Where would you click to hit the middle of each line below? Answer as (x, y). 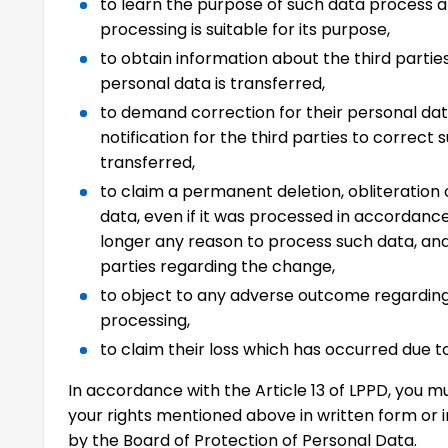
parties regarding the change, (218, 266)
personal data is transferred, (213, 83)
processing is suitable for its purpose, (245, 29)
